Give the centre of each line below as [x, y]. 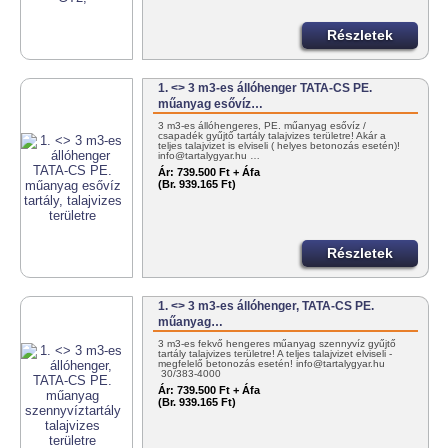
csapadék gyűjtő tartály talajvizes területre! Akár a [272, 136]
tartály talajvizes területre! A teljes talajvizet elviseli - [275, 354]
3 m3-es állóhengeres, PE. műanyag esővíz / [262, 126]
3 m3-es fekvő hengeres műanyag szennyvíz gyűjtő [277, 344]
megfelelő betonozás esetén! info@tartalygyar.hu [273, 364]
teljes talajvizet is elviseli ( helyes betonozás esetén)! [279, 146]
